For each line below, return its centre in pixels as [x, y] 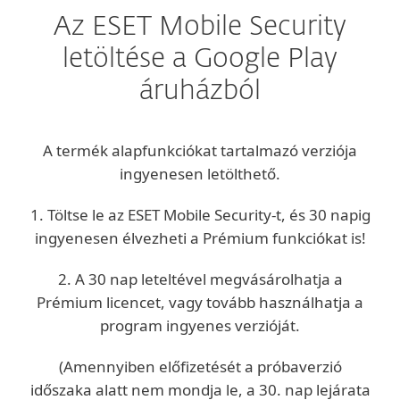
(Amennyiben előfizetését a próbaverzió [200, 367]
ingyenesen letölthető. [200, 174]
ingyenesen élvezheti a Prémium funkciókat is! [200, 238]
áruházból [200, 92]
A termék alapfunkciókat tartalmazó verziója [200, 150]
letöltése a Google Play [200, 60]
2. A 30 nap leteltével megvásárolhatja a [200, 279]
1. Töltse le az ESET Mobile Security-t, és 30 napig [200, 215]
